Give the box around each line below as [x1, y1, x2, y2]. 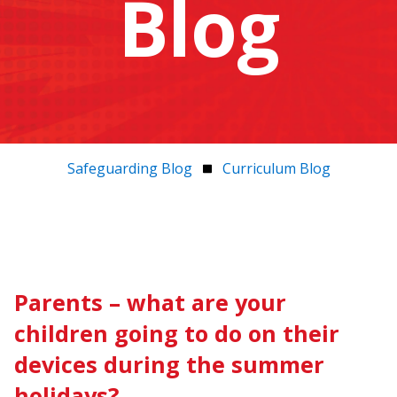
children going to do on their [14, 317, 340, 348]
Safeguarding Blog [66, 159, 192, 178]
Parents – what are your [14, 286, 287, 317]
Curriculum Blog [222, 159, 331, 178]
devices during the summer [14, 348, 325, 379]
